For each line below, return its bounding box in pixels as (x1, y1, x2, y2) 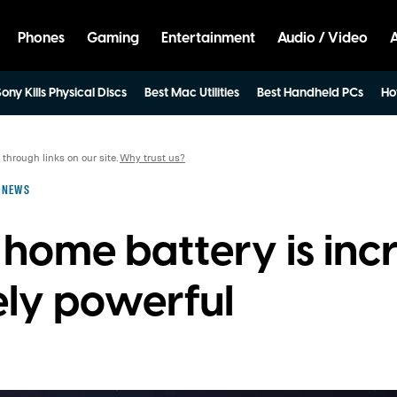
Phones (18, 28, 65, 48)
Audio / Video (277, 28, 368, 48)
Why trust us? (120, 151, 185, 164)
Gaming (87, 28, 139, 48)
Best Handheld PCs (257, 84, 363, 102)
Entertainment (161, 28, 255, 48)
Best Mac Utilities (144, 84, 239, 102)
